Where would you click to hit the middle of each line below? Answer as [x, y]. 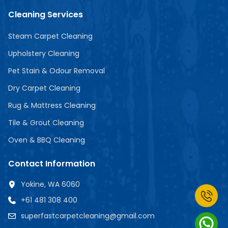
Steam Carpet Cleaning [50, 36]
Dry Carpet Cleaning [44, 88]
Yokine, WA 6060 [50, 184]
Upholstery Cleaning [44, 54]
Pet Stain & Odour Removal [56, 71]
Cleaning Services [46, 15]
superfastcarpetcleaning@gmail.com [88, 216]
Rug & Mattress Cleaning [52, 106]
